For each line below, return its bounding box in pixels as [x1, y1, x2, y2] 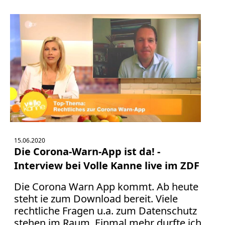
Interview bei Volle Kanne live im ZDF [14, 159, 199, 173]
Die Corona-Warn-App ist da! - [14, 145, 160, 159]
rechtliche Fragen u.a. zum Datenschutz [14, 204, 197, 218]
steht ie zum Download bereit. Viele [14, 192, 178, 206]
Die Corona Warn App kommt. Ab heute [14, 180, 198, 194]
